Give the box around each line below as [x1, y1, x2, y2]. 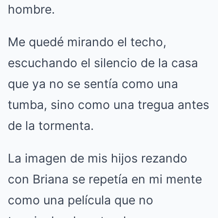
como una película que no [8, 193, 153, 207]
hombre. [8, 2, 55, 17]
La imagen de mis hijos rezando [8, 151, 187, 165]
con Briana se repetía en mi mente [8, 172, 202, 186]
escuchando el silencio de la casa [8, 55, 198, 70]
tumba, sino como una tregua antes [8, 97, 209, 112]
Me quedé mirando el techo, [8, 35, 166, 49]
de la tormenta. [8, 118, 94, 133]
